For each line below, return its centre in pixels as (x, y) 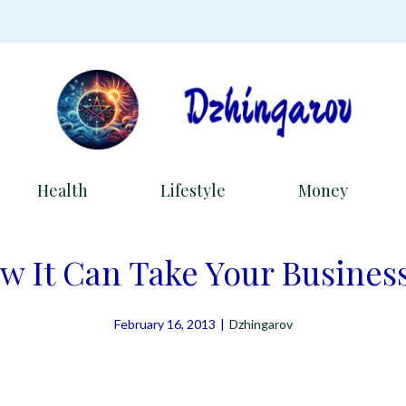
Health (63, 190)
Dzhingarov (261, 324)
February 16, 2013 (164, 324)
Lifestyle (193, 190)
